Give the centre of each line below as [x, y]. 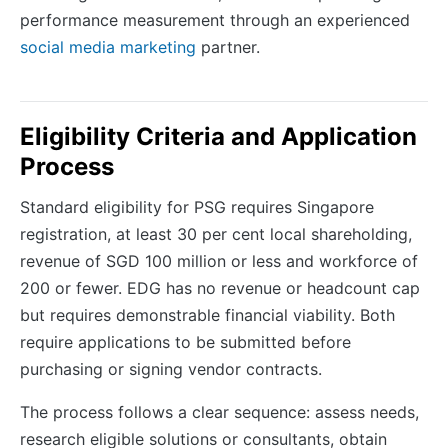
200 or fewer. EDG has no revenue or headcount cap [220, 287]
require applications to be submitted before [185, 341]
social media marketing [108, 46]
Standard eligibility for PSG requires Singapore [197, 206]
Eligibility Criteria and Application [218, 136]
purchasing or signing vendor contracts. [171, 368]
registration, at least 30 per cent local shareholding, [216, 233]
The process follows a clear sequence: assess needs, [219, 411]
